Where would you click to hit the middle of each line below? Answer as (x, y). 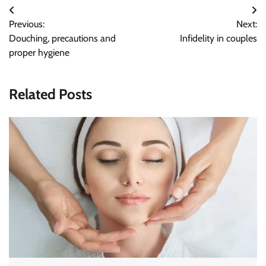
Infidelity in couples (218, 38)
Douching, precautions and (62, 38)
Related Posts (50, 94)
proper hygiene (39, 53)
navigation (40, 34)
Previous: (27, 24)
